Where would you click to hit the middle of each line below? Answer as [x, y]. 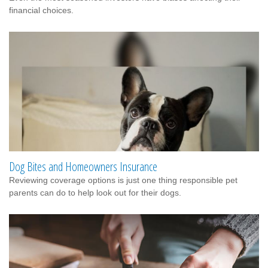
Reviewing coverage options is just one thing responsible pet [123, 180]
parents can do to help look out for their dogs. [95, 192]
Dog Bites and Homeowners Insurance [83, 166]
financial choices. [41, 10]
